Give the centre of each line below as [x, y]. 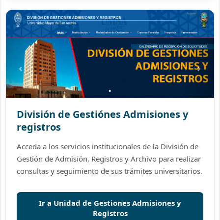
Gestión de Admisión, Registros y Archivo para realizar [109, 159]
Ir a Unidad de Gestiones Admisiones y [110, 203]
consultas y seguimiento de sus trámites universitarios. [110, 171]
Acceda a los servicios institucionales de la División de [108, 146]
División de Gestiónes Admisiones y [102, 114]
